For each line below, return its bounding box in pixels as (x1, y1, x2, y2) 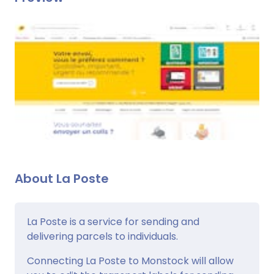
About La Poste (15, 169, 109, 187)
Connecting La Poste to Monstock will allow (27, 253, 234, 268)
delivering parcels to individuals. (27, 229, 178, 243)
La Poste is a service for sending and (27, 214, 199, 229)
